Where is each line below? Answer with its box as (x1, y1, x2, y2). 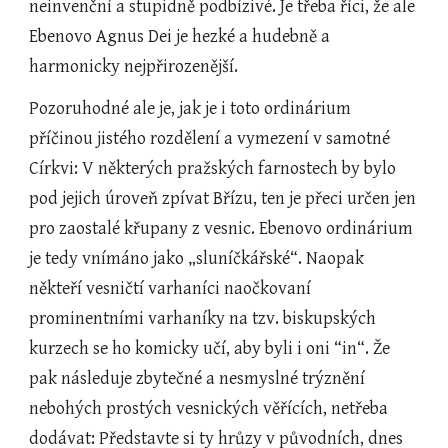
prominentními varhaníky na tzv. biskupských (29, 308, 377, 329)
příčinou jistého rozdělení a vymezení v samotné (29, 128, 391, 149)
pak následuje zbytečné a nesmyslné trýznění (29, 368, 366, 389)
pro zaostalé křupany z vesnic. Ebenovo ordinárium (29, 218, 414, 239)
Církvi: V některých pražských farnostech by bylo (29, 158, 397, 179)
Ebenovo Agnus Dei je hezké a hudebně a (29, 26, 331, 47)
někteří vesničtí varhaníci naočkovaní (29, 278, 312, 299)
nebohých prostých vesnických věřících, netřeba (29, 398, 389, 419)
